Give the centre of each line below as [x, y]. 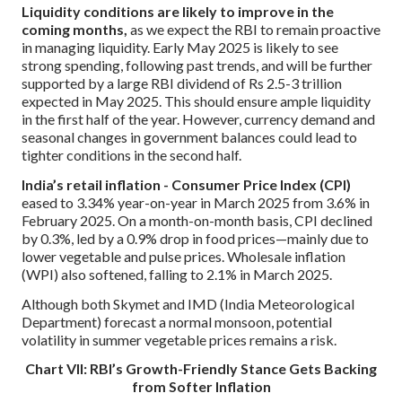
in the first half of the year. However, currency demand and [198, 118]
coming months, [76, 29]
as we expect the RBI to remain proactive [255, 29]
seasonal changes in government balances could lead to [189, 136]
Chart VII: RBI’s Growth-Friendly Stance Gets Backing [201, 369]
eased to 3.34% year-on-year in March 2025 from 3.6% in [196, 202]
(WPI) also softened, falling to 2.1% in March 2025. [177, 274]
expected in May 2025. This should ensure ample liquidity [196, 100]
